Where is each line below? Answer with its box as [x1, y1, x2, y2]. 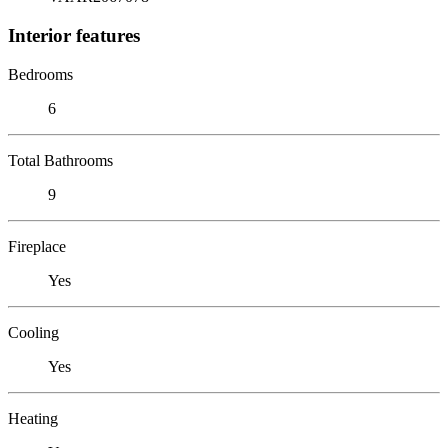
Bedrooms [8, 65, 73, 83]
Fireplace [8, 237, 66, 255]
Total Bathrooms [8, 151, 113, 169]
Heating [8, 409, 58, 427]
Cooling [8, 323, 59, 341]
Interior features [8, 24, 140, 46]
